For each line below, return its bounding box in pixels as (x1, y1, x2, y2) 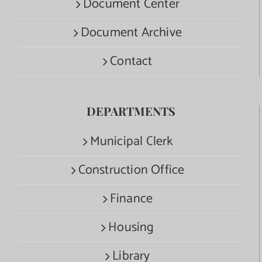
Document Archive (80, 22, 182, 43)
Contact (110, 50, 153, 72)
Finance (109, 188, 153, 209)
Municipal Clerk (89, 130, 173, 152)
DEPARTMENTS (86, 102, 175, 119)
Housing (108, 216, 154, 238)
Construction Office (78, 159, 185, 181)
